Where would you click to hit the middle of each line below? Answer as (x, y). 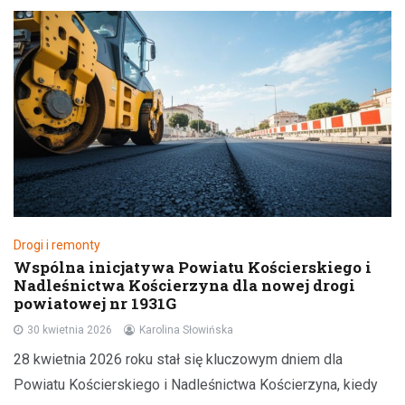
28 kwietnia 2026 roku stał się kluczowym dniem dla (178, 359)
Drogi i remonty (57, 245)
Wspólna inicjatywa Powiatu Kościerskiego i (193, 267)
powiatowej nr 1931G (95, 303)
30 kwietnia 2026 (70, 330)
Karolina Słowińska (186, 330)
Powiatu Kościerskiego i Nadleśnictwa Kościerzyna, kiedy (196, 384)
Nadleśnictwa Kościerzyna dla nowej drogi (184, 285)
